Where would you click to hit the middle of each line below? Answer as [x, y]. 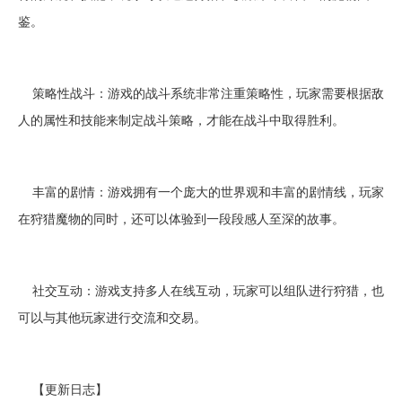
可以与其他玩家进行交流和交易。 [112, 317]
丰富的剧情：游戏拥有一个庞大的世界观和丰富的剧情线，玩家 [201, 191]
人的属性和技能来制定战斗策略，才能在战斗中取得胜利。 [181, 119]
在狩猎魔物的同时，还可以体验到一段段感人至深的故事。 [181, 218]
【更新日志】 [63, 389]
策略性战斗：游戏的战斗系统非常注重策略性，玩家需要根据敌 [201, 92]
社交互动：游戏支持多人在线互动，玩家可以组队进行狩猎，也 [201, 290]
